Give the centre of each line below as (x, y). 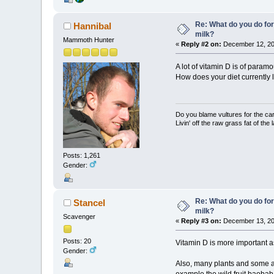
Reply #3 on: (201, 220)
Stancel (89, 202)
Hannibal (92, 26)
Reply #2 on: (201, 44)
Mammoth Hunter (89, 39)
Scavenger (80, 216)
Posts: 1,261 (82, 156)
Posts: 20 (77, 241)
